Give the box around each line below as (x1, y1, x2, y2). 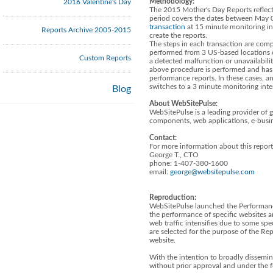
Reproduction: (149, 194, 196, 201)
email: (149, 168, 170, 175)
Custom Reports (79, 54, 131, 62)
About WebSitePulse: (149, 100, 218, 107)
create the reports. (149, 32, 207, 39)
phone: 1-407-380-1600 (149, 160, 228, 167)
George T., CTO (149, 151, 199, 158)
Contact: (149, 134, 177, 141)
